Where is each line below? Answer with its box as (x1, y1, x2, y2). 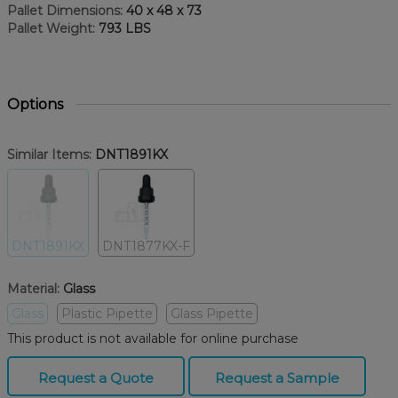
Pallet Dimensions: (7, 3, 123, 20)
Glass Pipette (171, 306, 253, 322)
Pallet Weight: (7, 20, 95, 37)
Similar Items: (7, 147, 92, 163)
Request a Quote (38, 370, 154, 387)
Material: (7, 281, 60, 298)
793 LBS (95, 20, 151, 37)
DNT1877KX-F (102, 238, 190, 255)
